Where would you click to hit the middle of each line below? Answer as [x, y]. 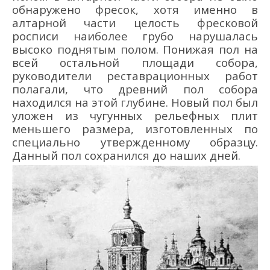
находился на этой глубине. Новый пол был [135, 102]
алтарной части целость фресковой [135, 23]
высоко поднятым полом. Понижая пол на [135, 49]
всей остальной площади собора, [135, 63]
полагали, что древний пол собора [135, 89]
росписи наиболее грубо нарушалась [135, 36]
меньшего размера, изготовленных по [135, 129]
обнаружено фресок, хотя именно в [135, 10]
